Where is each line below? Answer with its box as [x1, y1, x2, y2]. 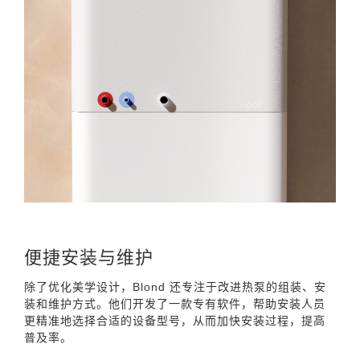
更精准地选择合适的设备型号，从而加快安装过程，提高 [24, 313, 325, 327]
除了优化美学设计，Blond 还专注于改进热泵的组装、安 [24, 280, 326, 293]
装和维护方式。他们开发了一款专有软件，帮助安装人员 [24, 297, 325, 310]
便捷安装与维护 [24, 247, 153, 268]
